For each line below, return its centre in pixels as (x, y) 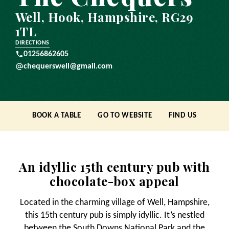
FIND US (183, 116)
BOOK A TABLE (56, 116)
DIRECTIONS (32, 43)
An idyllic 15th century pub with (114, 167)
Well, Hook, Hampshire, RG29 (105, 17)
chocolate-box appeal (114, 181)
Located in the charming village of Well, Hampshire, (114, 203)
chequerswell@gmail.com (68, 67)
